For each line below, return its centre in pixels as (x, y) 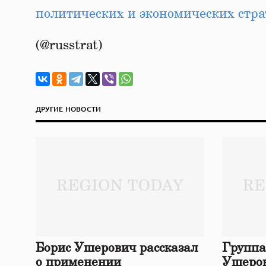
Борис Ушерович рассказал (117, 248)
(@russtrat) (69, 45)
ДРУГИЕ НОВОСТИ (69, 109)
